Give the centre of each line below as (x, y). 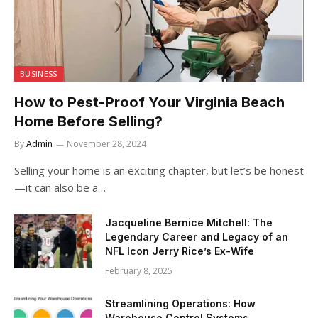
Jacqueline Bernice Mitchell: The (189, 223)
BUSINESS (39, 74)
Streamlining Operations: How (180, 304)
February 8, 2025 (139, 271)
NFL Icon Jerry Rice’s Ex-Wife (180, 251)
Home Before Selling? (88, 122)
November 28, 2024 (106, 144)
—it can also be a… (60, 188)
